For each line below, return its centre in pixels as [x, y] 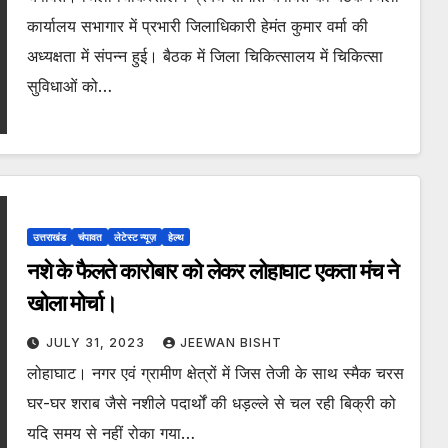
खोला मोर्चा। [72, 304]
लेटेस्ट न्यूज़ [134, 237]
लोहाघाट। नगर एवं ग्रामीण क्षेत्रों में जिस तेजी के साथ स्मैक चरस [215, 373]
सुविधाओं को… [69, 86]
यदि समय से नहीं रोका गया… [110, 433]
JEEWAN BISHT [230, 343]
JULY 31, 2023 [97, 343]
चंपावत [89, 237]
